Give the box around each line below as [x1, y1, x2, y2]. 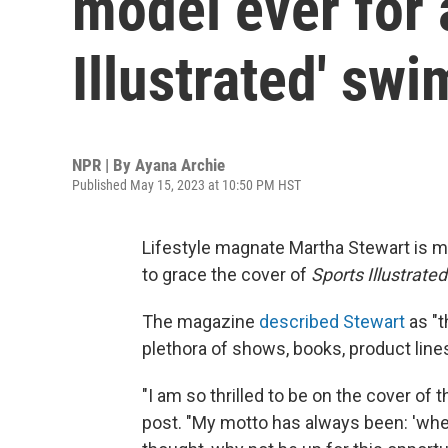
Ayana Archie [135, 155, 225, 175]
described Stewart [259, 311, 405, 332]
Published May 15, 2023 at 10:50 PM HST [72, 177, 301, 193]
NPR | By [72, 155, 135, 175]
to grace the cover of [142, 264, 311, 285]
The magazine [142, 311, 259, 332]
